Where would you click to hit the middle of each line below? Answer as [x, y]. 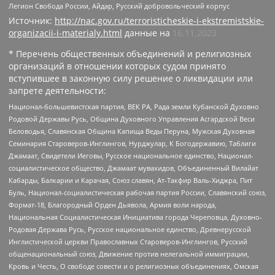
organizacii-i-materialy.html [65, 33]
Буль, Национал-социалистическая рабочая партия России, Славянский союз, [137, 192]
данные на [147, 33]
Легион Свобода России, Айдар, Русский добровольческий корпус [119, 6]
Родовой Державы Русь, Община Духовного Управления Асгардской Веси [132, 118]
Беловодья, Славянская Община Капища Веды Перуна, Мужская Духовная [132, 131]
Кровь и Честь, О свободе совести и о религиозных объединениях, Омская [134, 266]
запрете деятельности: [57, 91]
